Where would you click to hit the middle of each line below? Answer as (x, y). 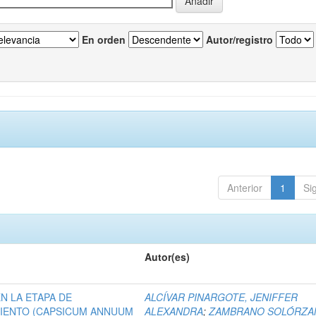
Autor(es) (168, 257)
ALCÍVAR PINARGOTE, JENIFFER (221, 297)
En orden (104, 40)
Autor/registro (239, 40)
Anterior (244, 188)
